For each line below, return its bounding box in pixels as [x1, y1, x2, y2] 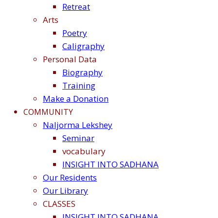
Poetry [62, 27, 87, 39]
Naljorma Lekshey [43, 119, 112, 131]
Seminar [62, 132, 94, 144]
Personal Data [43, 54, 97, 65]
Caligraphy [62, 40, 105, 52]
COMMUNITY [23, 107, 73, 118]
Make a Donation [43, 93, 109, 105]
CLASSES [43, 198, 75, 210]
